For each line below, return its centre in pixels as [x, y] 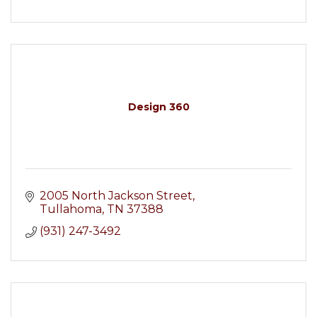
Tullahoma [71, 209]
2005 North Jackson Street [116, 196]
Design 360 [158, 107]
